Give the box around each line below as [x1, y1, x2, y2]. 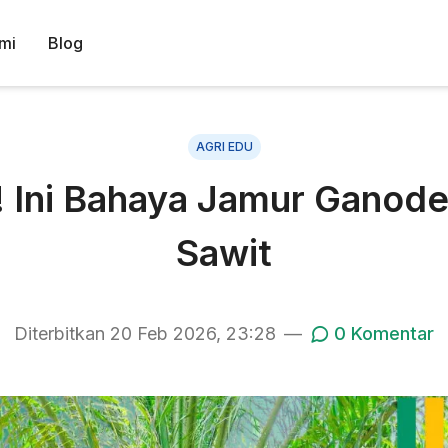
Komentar [346, 323, 434, 344]
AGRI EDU [195, 139, 253, 154]
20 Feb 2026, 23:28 [110, 323, 276, 344]
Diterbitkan [14, 323, 110, 344]
